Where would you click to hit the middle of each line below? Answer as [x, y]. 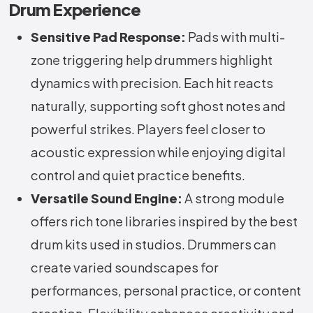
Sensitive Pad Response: [109, 37]
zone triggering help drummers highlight [152, 60]
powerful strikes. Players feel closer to [148, 129]
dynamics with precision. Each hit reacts [152, 83]
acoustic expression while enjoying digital [158, 152]
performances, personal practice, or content [166, 291]
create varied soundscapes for [125, 268]
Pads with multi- [236, 37]
